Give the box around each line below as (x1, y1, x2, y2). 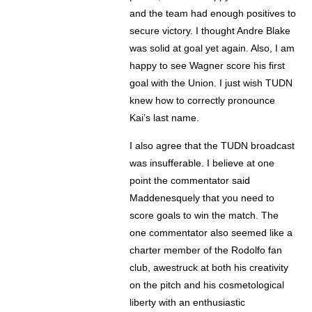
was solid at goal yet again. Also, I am (130, 42, 295, 54)
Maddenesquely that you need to (130, 192, 275, 204)
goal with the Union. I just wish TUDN (130, 77, 293, 89)
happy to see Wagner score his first (130, 60, 286, 72)
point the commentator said (130, 175, 251, 187)
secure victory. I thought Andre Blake (130, 25, 291, 37)
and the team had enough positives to (130, 8, 297, 19)
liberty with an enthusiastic (130, 297, 246, 309)
